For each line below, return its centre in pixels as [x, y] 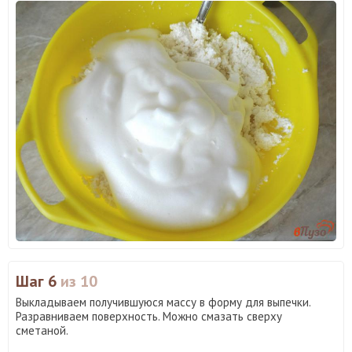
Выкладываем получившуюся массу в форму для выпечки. [163, 302]
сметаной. [42, 330]
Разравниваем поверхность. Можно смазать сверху [149, 316]
